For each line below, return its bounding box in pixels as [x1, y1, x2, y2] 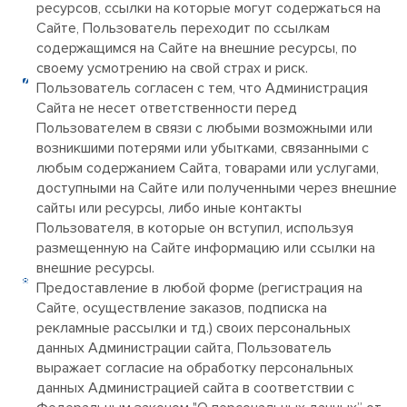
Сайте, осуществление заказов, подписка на [36, 299, 327, 317]
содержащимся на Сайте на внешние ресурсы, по [36, 39, 357, 57]
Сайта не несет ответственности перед [36, 99, 297, 117]
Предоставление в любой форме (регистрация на [36, 279, 362, 297]
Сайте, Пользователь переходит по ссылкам [36, 19, 330, 37]
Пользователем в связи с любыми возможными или [36, 119, 372, 137]
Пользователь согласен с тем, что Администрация [36, 79, 368, 97]
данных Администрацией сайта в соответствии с [36, 379, 354, 397]
